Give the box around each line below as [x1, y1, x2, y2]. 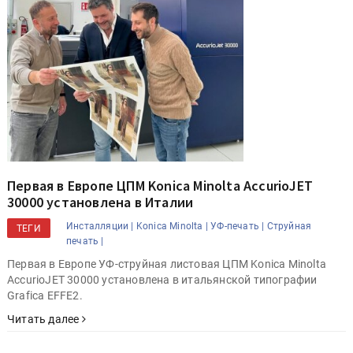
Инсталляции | [66, 221, 134, 232]
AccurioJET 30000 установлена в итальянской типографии [7, 273, 318, 287]
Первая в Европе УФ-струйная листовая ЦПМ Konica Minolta [7, 258, 326, 271]
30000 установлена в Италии [7, 193, 194, 212]
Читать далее [7, 313, 82, 326]
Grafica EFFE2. [7, 289, 83, 303]
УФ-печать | [210, 221, 265, 232]
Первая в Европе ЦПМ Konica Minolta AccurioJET [7, 176, 313, 195]
